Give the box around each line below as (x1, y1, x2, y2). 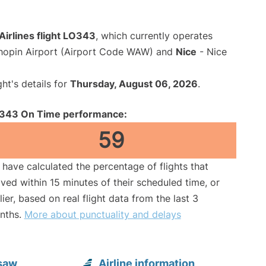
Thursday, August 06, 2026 (70, 77, 198, 90)
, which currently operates (96, 29, 213, 42)
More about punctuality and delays (24, 208, 181, 220)
